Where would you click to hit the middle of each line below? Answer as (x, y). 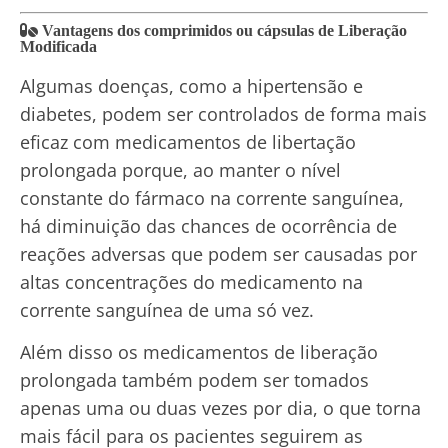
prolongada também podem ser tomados (194, 380)
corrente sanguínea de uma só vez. (167, 310)
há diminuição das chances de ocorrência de (208, 226)
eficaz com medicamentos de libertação (188, 142)
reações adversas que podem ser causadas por (218, 254)
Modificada (58, 46)
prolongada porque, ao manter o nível (180, 170)
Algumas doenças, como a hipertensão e (191, 86)
